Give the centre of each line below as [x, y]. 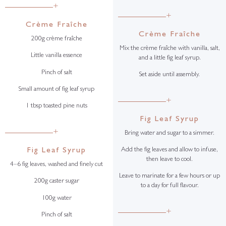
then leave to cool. [169, 159]
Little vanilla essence [56, 56]
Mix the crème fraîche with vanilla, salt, [169, 48]
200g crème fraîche [56, 39]
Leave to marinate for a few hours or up [169, 177]
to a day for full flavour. [169, 186]
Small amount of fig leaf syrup [56, 89]
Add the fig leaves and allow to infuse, [169, 150]
